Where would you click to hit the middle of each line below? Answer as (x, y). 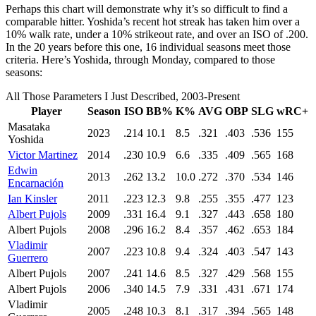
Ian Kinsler (32, 198)
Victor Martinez (43, 154)
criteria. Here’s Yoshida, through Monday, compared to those (140, 59)
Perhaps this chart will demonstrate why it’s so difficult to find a (147, 8)
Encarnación (36, 183)
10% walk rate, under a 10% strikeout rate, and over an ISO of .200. (157, 34)
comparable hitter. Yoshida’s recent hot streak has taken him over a (153, 21)
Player (46, 111)
